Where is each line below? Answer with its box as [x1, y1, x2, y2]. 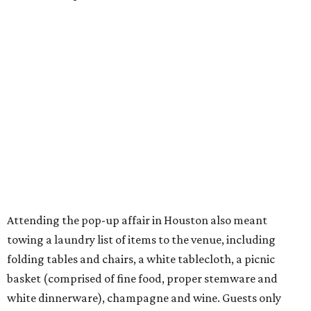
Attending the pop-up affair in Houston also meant [7, 213, 267, 228]
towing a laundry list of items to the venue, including [7, 233, 276, 247]
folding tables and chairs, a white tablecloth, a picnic [7, 252, 275, 267]
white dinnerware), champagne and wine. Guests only [7, 291, 281, 305]
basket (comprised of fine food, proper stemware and [7, 271, 278, 286]
